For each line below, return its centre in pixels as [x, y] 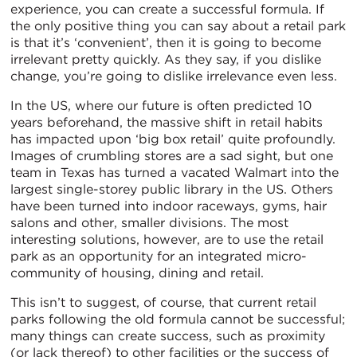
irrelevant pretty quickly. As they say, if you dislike [166, 60]
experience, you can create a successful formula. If [167, 10]
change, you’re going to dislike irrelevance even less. [174, 76]
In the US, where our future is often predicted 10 [161, 106]
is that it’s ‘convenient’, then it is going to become [166, 43]
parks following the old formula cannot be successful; [178, 320]
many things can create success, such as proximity [168, 336]
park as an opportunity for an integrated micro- [159, 257]
